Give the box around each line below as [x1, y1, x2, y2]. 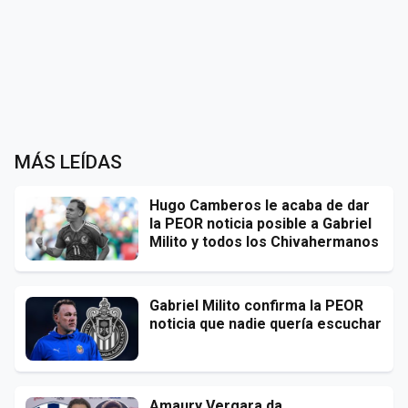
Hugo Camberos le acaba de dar [149, 196, 370, 214]
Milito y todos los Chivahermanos [149, 232, 379, 250]
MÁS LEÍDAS [15, 150, 122, 173]
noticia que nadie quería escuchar [149, 314, 382, 332]
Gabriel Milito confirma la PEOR [149, 296, 363, 314]
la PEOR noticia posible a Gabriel [149, 214, 372, 232]
